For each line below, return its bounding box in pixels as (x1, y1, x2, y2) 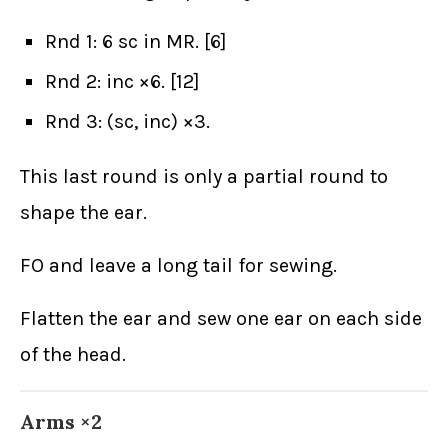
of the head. (20, 343, 126, 367)
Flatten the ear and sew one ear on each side (20, 307, 422, 331)
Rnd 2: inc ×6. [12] (45, 70, 200, 94)
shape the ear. (20, 201, 147, 225)
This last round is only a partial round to (20, 165, 388, 189)
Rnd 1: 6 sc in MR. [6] (45, 30, 227, 54)
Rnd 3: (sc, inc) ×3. (45, 110, 210, 134)
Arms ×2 (20, 409, 102, 435)
